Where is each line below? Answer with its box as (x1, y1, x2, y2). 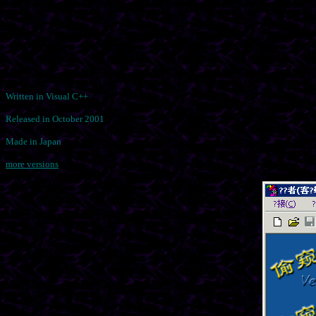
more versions (6, 159, 59, 169)
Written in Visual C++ (6, 91, 88, 102)
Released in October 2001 (6, 114, 104, 124)
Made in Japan (6, 136, 61, 147)
